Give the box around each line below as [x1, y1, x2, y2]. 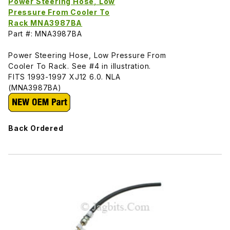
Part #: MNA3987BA [8, 29, 82, 39]
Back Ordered [8, 124, 64, 133]
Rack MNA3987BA [8, 18, 83, 28]
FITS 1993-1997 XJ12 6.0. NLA [8, 72, 121, 82]
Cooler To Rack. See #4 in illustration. [8, 62, 151, 71]
